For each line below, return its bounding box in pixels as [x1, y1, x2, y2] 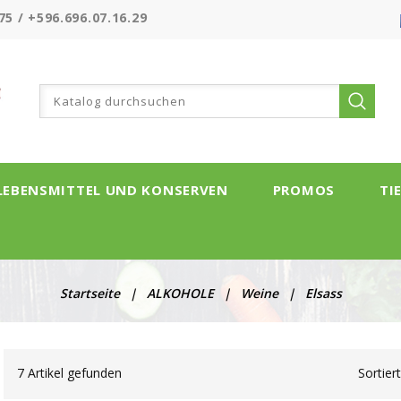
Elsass [304, 285, 342, 302]
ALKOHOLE [146, 285, 214, 302]
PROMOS [272, 181, 335, 199]
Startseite [59, 285, 120, 302]
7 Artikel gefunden [17, 364, 122, 381]
